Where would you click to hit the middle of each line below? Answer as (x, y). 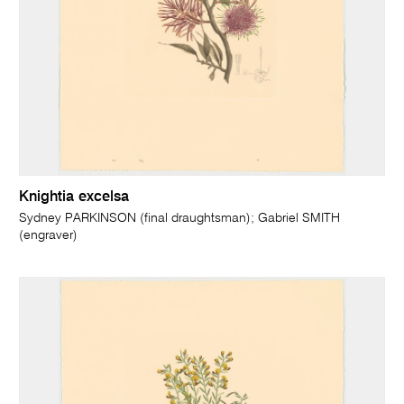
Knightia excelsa (74, 197)
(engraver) (49, 235)
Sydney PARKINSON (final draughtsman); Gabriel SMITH (180, 218)
